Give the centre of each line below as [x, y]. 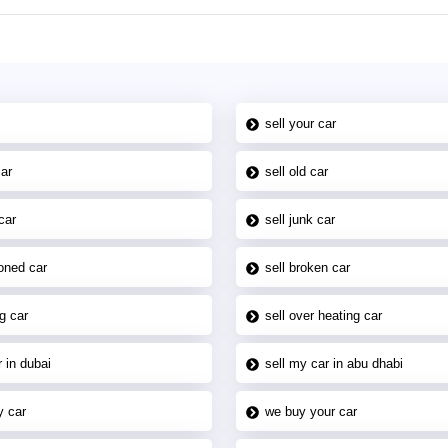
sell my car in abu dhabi [334, 363]
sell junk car [300, 219]
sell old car [296, 171]
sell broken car [307, 267]
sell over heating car [323, 315]
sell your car [300, 123]
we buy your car [311, 411]
